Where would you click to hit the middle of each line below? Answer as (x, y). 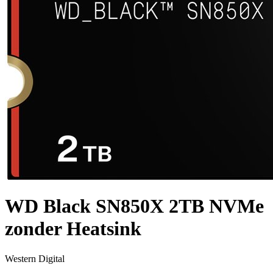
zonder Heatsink (73, 229)
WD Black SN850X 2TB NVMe (134, 206)
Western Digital (35, 258)
